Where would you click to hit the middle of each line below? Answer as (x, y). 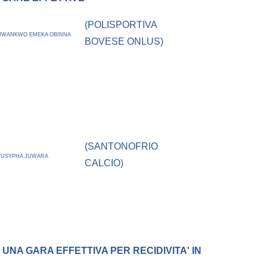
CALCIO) (104, 163)
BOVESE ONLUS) (124, 42)
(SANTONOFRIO (122, 147)
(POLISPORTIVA (121, 25)
